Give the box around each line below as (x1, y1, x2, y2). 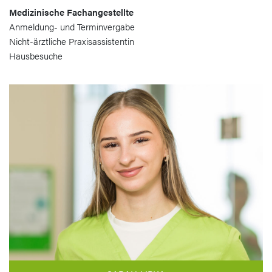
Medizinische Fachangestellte (9, 5, 134, 18)
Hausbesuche (9, 49, 63, 62)
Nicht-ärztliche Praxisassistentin (9, 34, 134, 47)
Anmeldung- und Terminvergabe (9, 19, 135, 33)
